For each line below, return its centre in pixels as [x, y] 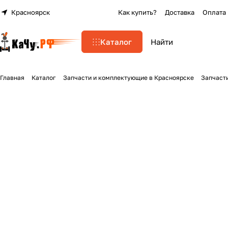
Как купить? [137, 12]
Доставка [180, 12]
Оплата [214, 12]
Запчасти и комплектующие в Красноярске [129, 78]
